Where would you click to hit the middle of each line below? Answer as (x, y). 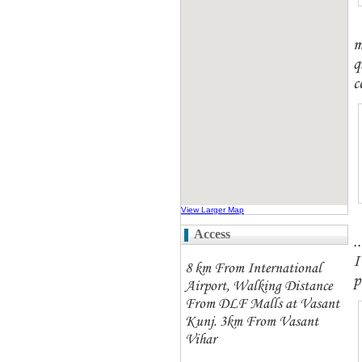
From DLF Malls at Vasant (262, 304)
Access (212, 234)
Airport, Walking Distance (259, 286)
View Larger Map (213, 210)
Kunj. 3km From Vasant (252, 322)
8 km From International (253, 269)
